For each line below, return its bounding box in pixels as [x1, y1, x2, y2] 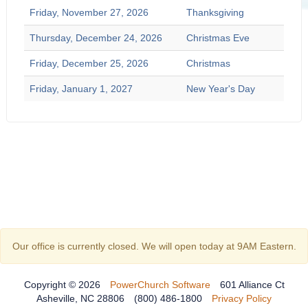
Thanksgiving [186, 7, 244, 18]
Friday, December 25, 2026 [29, 58, 148, 69]
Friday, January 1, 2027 [29, 83, 133, 94]
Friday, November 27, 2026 [29, 7, 148, 18]
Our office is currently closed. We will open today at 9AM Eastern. [12, 241, 296, 252]
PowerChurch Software [109, 279, 210, 290]
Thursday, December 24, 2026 [29, 32, 162, 43]
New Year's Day [186, 83, 255, 94]
